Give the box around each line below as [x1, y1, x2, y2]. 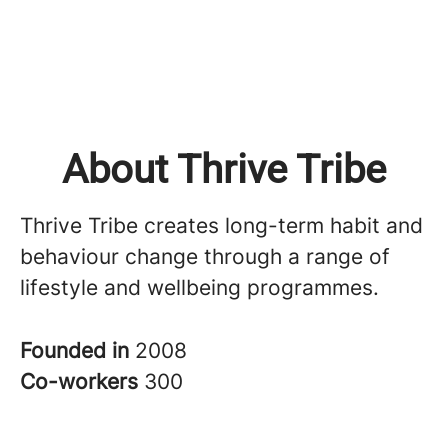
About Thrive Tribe [62, 146, 386, 193]
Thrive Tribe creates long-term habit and [20, 213, 423, 238]
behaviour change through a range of [20, 244, 390, 269]
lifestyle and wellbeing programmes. [20, 275, 379, 300]
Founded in [20, 338, 135, 363]
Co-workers [20, 369, 144, 394]
